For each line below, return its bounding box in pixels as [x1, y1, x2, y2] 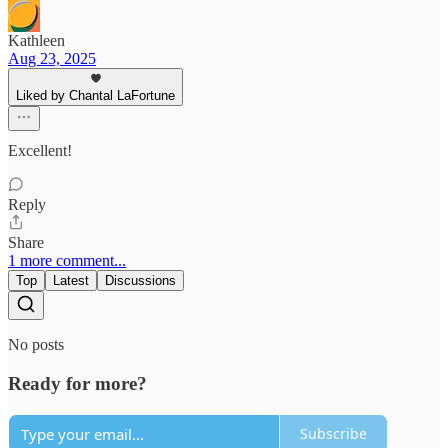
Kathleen [8, 32, 65, 50]
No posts [8, 336, 64, 354]
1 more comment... [8, 252, 126, 270]
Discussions [105, 273, 176, 289]
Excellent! [8, 142, 72, 160]
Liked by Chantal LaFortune [16, 88, 175, 104]
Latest [53, 273, 89, 289]
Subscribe [300, 424, 367, 444]
